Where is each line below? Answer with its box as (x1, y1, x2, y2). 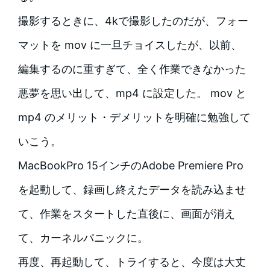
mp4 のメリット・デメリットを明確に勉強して (17, 111, 251, 124)
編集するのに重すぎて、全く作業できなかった (17, 63, 246, 76)
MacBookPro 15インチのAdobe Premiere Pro (17, 159, 243, 172)
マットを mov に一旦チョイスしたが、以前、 (17, 39, 242, 52)
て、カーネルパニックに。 (17, 231, 148, 245)
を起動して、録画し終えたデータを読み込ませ (17, 183, 246, 196)
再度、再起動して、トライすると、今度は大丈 (17, 256, 246, 269)
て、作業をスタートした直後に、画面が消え (17, 207, 235, 221)
